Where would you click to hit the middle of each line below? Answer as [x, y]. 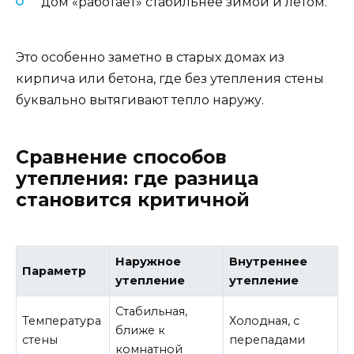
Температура [62, 321]
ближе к [141, 331]
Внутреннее [269, 262]
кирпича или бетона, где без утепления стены [170, 78]
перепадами [267, 340]
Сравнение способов [121, 157]
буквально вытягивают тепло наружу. [140, 100]
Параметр [55, 271]
